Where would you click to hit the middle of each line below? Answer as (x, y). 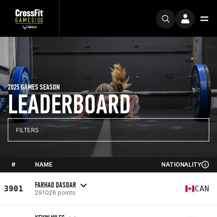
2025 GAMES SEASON (34, 87)
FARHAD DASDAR (55, 185)
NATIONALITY (181, 164)
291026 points (55, 192)
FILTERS (27, 130)
